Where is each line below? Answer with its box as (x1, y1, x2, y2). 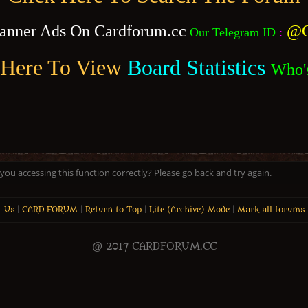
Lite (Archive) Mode (148, 205, 230, 214)
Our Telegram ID (190, 25, 276, 39)
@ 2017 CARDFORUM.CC (91, 241, 217, 252)
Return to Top (85, 205, 142, 214)
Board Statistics (126, 55, 265, 80)
